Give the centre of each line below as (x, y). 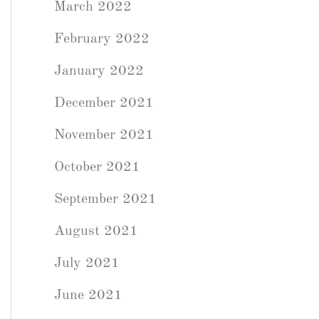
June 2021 (88, 296)
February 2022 (102, 39)
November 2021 (104, 135)
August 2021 (96, 231)
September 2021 (105, 199)
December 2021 (104, 103)
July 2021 (87, 263)
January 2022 (99, 71)
